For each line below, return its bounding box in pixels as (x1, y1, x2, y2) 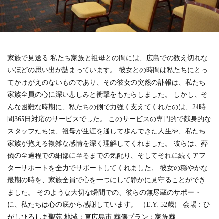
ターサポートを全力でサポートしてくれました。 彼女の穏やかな (7, 164, 208, 172)
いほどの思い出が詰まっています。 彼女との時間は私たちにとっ (7, 66, 208, 74)
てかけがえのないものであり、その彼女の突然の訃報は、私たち (7, 79, 206, 86)
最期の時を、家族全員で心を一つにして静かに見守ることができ (7, 176, 206, 184)
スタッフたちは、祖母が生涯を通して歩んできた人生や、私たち (7, 128, 206, 135)
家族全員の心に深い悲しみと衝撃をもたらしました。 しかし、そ (7, 91, 208, 98)
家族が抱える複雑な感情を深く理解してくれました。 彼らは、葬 (7, 140, 208, 147)
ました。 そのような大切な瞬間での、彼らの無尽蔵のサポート (7, 189, 201, 196)
